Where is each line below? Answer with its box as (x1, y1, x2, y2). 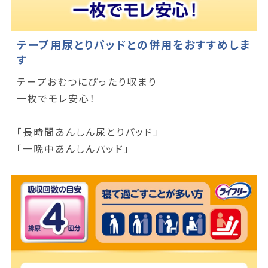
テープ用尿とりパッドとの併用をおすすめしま (17, 36, 251, 53)
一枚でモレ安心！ (16, 91, 96, 106)
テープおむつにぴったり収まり (16, 74, 157, 89)
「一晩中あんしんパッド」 (16, 141, 130, 156)
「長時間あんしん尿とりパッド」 (16, 124, 159, 139)
